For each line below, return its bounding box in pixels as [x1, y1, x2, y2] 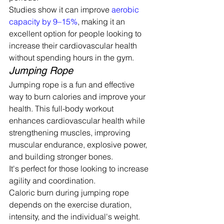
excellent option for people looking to [9, 28, 143, 38]
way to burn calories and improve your [9, 91, 147, 101]
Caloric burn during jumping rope [9, 187, 131, 197]
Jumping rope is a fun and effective [9, 79, 136, 89]
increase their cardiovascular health [9, 40, 139, 50]
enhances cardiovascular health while [9, 115, 147, 125]
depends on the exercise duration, [9, 199, 133, 209]
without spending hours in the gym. [9, 52, 134, 62]
